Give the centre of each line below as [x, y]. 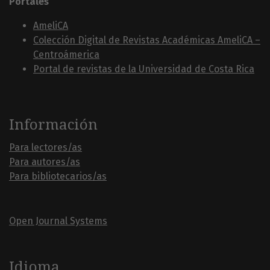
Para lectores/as [46, 148]
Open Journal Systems [58, 221]
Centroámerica [66, 55]
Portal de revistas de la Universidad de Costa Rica [144, 69]
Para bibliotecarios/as [58, 177]
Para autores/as [45, 162]
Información [53, 125]
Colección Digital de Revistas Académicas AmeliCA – [147, 40]
